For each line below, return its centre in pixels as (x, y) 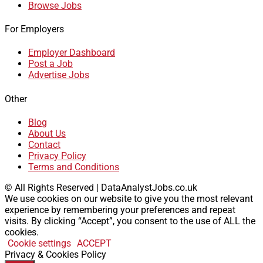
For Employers (34, 29)
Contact (44, 144)
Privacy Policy (57, 156)
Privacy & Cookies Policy (55, 254)
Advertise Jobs (59, 75)
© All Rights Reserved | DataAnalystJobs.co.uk (101, 187)
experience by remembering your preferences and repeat (120, 210)
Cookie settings (39, 243)
